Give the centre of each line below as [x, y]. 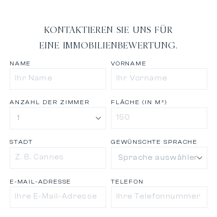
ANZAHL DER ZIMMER [50, 102]
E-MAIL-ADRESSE [41, 181]
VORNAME [129, 63]
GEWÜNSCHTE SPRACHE [154, 142]
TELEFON [127, 181]
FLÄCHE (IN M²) [139, 102]
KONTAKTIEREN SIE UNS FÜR [108, 30]
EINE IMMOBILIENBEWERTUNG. [108, 46]
